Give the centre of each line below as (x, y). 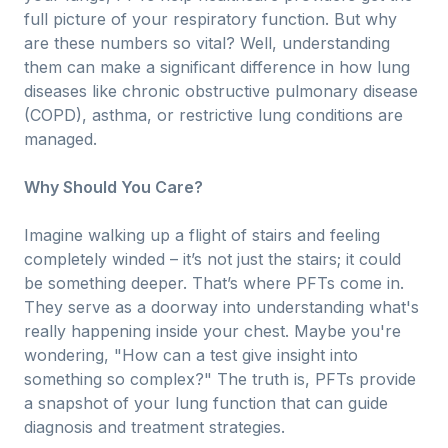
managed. (60, 139)
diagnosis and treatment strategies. (154, 427)
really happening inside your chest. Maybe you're (212, 331)
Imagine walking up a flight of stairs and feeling (202, 235)
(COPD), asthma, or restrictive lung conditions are (213, 115)
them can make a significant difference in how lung (217, 67)
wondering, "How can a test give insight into (191, 355)
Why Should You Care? (113, 187)
